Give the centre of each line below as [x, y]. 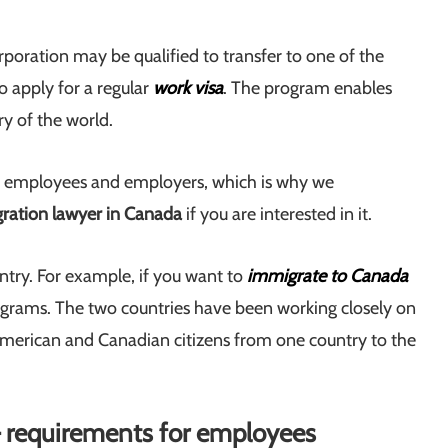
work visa [188, 88]
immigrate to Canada [327, 276]
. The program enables [307, 88]
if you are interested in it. [277, 214]
